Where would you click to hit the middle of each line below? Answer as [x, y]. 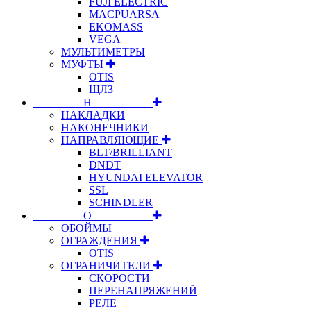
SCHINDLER [121, 202]
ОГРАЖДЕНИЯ [101, 240]
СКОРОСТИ [119, 278]
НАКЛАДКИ [93, 115]
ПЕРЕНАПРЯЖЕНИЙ [143, 290]
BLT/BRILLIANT [131, 152]
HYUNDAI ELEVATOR [146, 177]
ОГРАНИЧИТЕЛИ [107, 265]
